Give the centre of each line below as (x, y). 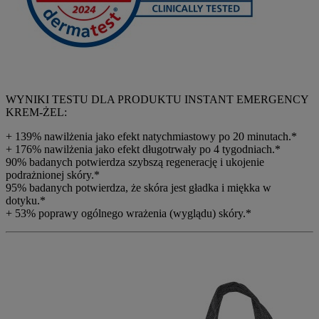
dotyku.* (26, 200)
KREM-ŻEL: (36, 112)
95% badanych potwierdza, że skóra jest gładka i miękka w (138, 188)
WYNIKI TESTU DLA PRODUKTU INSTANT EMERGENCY (157, 99)
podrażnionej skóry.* (53, 175)
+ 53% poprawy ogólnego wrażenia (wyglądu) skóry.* (129, 213)
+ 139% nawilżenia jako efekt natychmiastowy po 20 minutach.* (151, 136)
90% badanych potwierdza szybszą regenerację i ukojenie (135, 162)
